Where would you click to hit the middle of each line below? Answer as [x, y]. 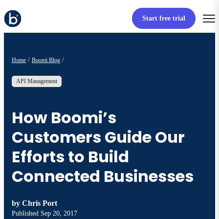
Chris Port [40, 203]
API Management [37, 81]
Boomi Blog [46, 60]
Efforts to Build [70, 156]
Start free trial [164, 19]
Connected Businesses [103, 176]
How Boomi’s [64, 117]
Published [26, 214]
